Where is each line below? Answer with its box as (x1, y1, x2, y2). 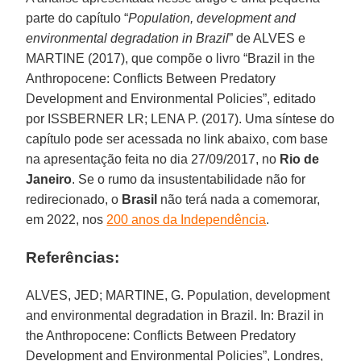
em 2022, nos (26, 213, 107, 227)
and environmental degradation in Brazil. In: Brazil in (26, 309, 325, 323)
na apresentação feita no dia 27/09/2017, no (26, 152, 280, 167)
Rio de (280, 152, 320, 167)
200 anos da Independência (106, 213, 267, 227)
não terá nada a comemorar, (157, 193, 321, 207)
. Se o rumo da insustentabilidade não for (72, 172, 306, 187)
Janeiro (26, 172, 73, 187)
